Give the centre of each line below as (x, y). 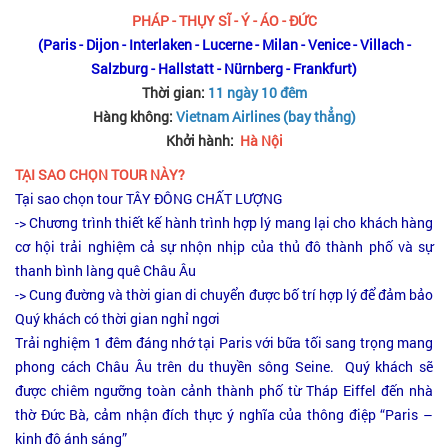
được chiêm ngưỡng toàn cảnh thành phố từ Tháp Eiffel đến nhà (224, 390)
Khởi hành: (202, 140)
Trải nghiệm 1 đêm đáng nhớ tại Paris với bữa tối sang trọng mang (224, 342)
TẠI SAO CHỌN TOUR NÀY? (100, 174)
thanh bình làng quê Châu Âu (107, 270)
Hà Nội (261, 140)
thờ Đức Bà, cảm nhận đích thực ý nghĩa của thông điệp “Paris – (224, 414)
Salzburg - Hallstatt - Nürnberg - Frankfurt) (224, 68)
